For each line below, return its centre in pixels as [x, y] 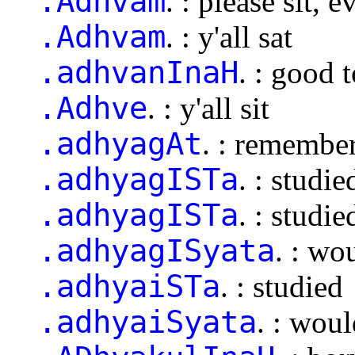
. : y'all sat [229, 36]
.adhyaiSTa [129, 286]
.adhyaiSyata [147, 322]
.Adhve [93, 108]
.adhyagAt [120, 143]
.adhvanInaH [138, 72]
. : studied [282, 286]
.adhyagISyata [157, 250]
